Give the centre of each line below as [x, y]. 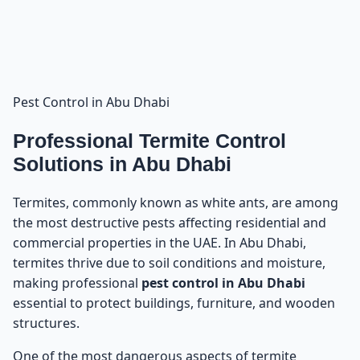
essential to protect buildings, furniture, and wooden [174, 303]
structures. [46, 323]
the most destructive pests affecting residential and [170, 222]
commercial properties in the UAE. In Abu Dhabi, [160, 242]
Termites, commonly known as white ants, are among [176, 202]
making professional [77, 282]
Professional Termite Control [149, 140]
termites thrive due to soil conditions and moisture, [169, 262]
